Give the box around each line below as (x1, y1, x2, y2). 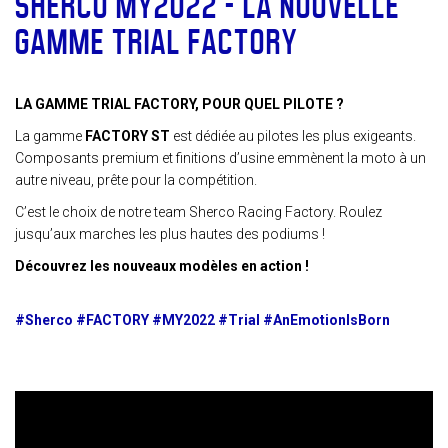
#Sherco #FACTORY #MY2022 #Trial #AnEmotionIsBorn (15, 312, 390, 328)
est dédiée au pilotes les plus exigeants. (170, 128, 416, 144)
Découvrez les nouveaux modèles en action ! (15, 258, 309, 274)
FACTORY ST (85, 128, 170, 144)
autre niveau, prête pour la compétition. (15, 172, 257, 188)
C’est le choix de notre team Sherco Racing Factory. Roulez (15, 204, 382, 220)
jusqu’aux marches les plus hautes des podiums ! (15, 226, 325, 242)
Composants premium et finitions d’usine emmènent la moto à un (15, 150, 426, 166)
